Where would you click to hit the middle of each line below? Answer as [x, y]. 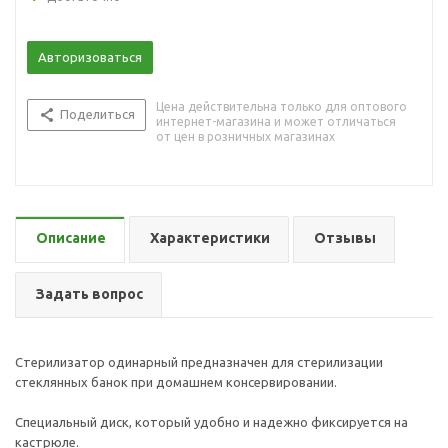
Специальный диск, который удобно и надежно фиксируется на [211, 422]
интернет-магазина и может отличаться [276, 121]
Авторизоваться [90, 57]
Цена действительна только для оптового [281, 106]
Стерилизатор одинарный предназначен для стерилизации [199, 362]
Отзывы [345, 238]
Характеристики [210, 238]
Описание [71, 238]
